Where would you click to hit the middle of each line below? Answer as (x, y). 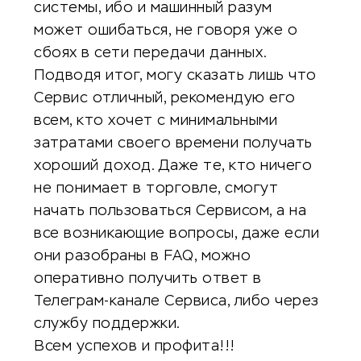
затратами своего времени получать (173, 143)
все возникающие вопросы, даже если (176, 234)
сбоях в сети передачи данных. (151, 53)
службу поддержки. (107, 324)
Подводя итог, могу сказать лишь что (175, 76)
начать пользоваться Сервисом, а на (170, 211)
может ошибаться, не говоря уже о (166, 31)
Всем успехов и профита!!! (135, 346)
